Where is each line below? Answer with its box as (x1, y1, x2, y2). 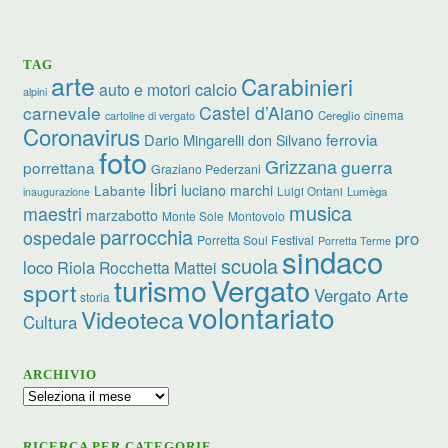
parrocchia (100, 221, 194, 251)
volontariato (188, 296, 336, 337)
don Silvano (248, 129, 323, 150)
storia (80, 287, 111, 305)
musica (289, 197, 353, 227)
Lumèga (347, 182, 388, 199)
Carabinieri (241, 69, 354, 102)
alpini (23, 83, 48, 99)
